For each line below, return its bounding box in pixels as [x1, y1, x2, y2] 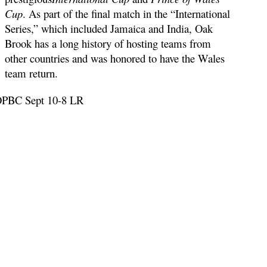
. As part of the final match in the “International [23, 5, 230, 21]
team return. [5, 65, 58, 80]
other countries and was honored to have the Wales [5, 50, 225, 66]
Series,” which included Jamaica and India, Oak [5, 20, 213, 36]
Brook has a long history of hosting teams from [5, 35, 211, 51]
